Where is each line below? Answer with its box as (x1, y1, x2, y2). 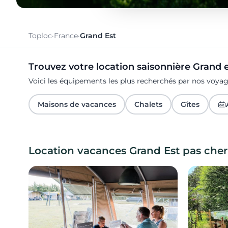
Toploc (28, 31, 52, 41)
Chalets (134, 100, 162, 109)
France (54, 31, 78, 41)
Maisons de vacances (38, 100, 116, 109)
